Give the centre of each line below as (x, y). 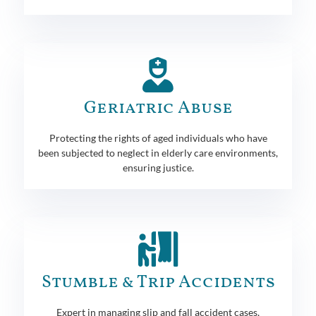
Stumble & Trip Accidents (158, 282)
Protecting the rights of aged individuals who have (158, 138)
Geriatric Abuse (158, 108)
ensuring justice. (158, 167)
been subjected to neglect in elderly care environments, (158, 152)
